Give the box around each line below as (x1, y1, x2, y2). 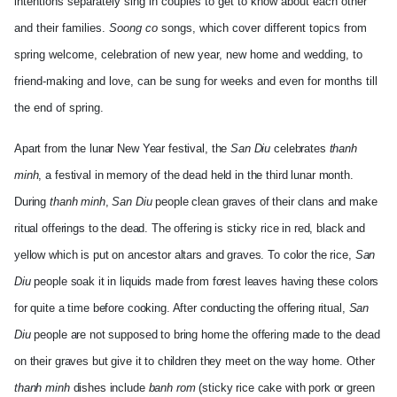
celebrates (270, 142, 330, 155)
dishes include (69, 381, 149, 394)
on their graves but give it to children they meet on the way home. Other (14, 354, 375, 368)
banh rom (148, 381, 196, 394)
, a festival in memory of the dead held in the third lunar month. (38, 168, 354, 182)
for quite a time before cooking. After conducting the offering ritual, (14, 301, 349, 315)
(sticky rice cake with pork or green (195, 381, 375, 394)
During (14, 195, 51, 208)
